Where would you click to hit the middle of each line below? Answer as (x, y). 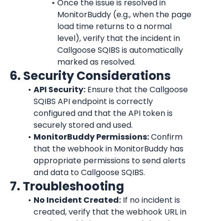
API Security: (59, 90)
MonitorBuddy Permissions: (91, 137)
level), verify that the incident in (119, 38)
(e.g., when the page (151, 15)
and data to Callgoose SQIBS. (89, 172)
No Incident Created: (77, 200)
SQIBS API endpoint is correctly (93, 101)
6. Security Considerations (90, 76)
